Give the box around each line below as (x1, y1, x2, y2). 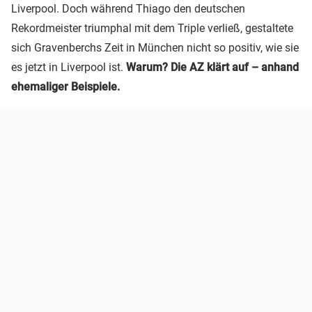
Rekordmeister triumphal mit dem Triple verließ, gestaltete (11, 22, 293, 36)
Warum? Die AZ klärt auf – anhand (126, 61, 299, 75)
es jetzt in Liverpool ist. (11, 61, 126, 75)
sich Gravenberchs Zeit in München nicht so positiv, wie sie (11, 41, 299, 55)
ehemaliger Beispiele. (11, 80, 120, 94)
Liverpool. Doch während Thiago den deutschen (11, 2, 245, 16)
